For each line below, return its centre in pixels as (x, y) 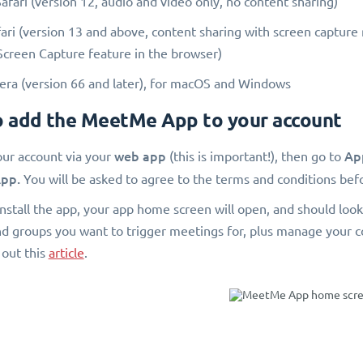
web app (140, 156)
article (66, 253)
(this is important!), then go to (255, 157)
